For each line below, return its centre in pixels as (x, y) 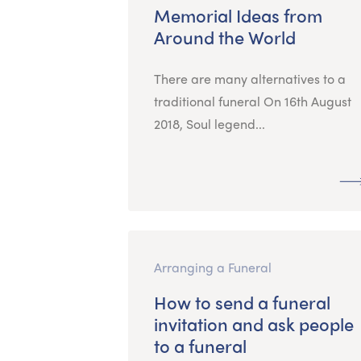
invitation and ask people (253, 324)
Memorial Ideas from (238, 15)
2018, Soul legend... (209, 123)
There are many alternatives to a (249, 78)
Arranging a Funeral (212, 267)
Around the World (224, 37)
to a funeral (200, 345)
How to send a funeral (242, 302)
